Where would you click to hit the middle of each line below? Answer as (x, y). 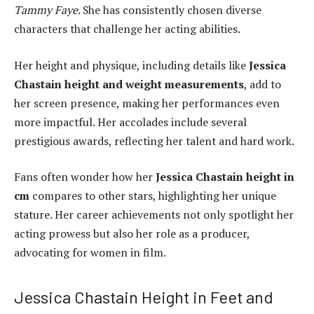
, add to (262, 84)
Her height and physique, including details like (131, 65)
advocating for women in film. (90, 253)
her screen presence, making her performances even (147, 103)
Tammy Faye (46, 10)
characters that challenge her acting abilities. (127, 29)
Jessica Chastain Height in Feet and (144, 297)
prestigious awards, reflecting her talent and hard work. (154, 141)
